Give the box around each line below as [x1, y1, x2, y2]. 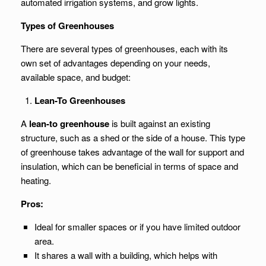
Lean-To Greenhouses [34, 94, 125, 107]
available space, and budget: [21, 71, 131, 83]
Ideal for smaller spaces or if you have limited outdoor [34, 220, 240, 233]
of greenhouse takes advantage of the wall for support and [21, 145, 244, 158]
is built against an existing [109, 117, 210, 129]
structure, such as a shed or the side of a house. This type [21, 131, 245, 144]
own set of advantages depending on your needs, [21, 56, 210, 69]
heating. [21, 174, 51, 186]
